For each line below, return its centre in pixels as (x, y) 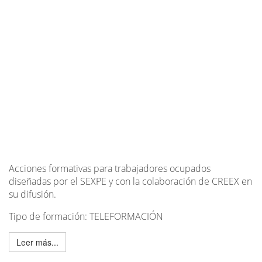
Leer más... (37, 242)
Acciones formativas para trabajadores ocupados (110, 169)
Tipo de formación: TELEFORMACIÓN (86, 217)
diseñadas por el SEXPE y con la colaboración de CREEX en (130, 182)
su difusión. (32, 194)
